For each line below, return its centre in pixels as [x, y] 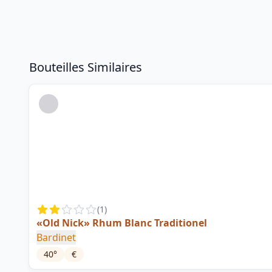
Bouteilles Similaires [86, 67]
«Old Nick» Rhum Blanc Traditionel [122, 223]
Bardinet [56, 238]
